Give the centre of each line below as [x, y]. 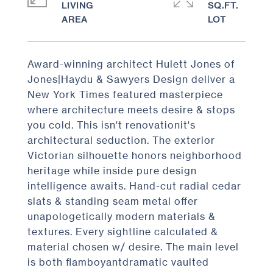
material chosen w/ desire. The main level [133, 247]
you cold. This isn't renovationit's [112, 125]
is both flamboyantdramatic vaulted [118, 262]
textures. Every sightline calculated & [123, 232]
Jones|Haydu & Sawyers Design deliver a [131, 79]
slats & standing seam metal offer [113, 201]
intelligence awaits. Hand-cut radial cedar [134, 186]
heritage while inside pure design [112, 171]
